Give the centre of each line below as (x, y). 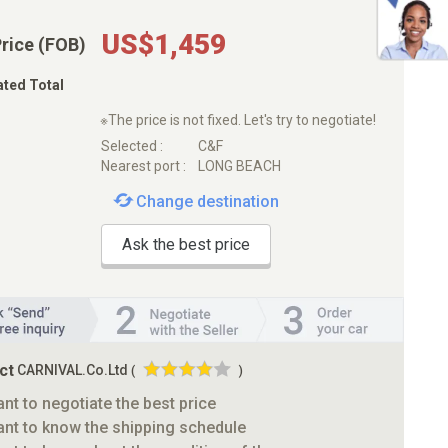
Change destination (207, 201)
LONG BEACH (240, 165)
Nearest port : (143, 165)
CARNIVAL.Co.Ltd (72, 369)
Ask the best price (185, 244)
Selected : (131, 145)
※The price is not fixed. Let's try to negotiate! (237, 120)
